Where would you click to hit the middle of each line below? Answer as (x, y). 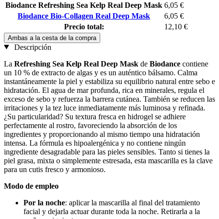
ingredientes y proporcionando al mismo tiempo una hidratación (102, 134)
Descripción (32, 47)
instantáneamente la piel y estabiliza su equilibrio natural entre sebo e (109, 81)
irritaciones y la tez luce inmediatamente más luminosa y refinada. (105, 108)
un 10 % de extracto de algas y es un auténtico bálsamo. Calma (101, 72)
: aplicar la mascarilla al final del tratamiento (132, 202)
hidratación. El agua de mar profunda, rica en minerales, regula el (104, 90)
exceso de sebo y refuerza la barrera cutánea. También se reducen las (109, 99)
